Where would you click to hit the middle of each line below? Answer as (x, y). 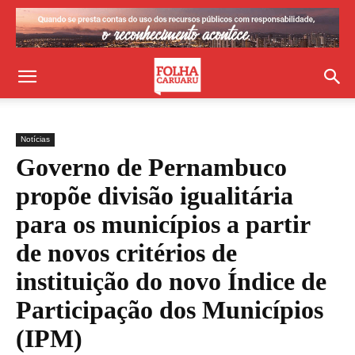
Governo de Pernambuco (151, 167)
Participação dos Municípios (170, 310)
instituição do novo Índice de (171, 281)
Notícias (35, 139)
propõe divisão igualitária (155, 196)
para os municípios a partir (163, 224)
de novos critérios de (126, 253)
